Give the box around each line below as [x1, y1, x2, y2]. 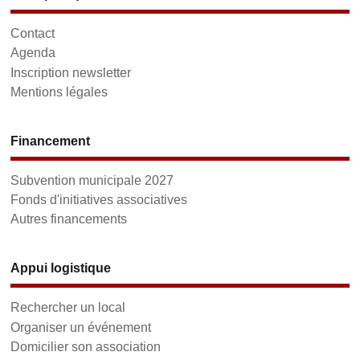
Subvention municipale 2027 [10, 172, 174, 187]
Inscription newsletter [10, 64, 132, 80]
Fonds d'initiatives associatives [10, 192, 188, 207]
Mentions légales [10, 84, 108, 99]
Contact [10, 26, 55, 41]
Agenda [10, 45, 56, 60]
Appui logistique [10, 260, 112, 276]
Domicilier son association [10, 338, 162, 354]
